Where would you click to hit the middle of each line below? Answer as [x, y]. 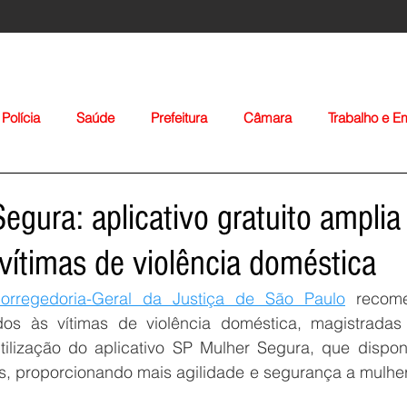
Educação [88, 190]
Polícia [21, 118]
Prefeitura [179, 118]
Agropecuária [195, 190]
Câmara [268, 118]
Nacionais [371, 190]
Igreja [288, 190]
